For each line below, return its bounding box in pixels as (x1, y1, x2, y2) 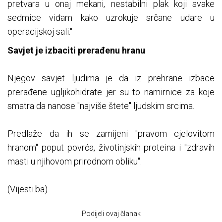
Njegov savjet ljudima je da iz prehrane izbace (7, 73, 215, 84)
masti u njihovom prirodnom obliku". (7, 156, 142, 167)
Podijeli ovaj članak (81, 210, 141, 218)
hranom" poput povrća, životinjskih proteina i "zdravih (7, 142, 215, 153)
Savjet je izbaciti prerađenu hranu (7, 45, 145, 56)
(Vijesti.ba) (7, 184, 48, 195)
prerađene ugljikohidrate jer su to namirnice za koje (7, 87, 215, 98)
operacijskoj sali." (7, 26, 72, 37)
